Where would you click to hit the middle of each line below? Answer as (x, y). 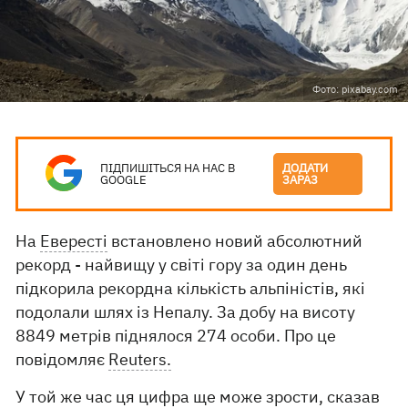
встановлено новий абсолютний (235, 241)
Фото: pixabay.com (355, 89)
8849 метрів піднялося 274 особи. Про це (176, 336)
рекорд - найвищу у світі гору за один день (182, 265)
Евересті (74, 241)
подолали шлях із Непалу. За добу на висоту (186, 312)
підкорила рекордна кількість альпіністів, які (191, 288)
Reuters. (140, 359)
